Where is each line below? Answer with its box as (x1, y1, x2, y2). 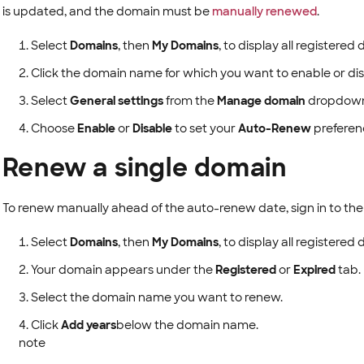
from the (162, 93, 217, 108)
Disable (132, 121, 172, 136)
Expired (292, 262, 336, 277)
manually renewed (211, 4, 317, 19)
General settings (69, 93, 163, 108)
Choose (30, 121, 77, 136)
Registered (214, 262, 276, 277)
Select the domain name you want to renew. (30, 290, 283, 305)
